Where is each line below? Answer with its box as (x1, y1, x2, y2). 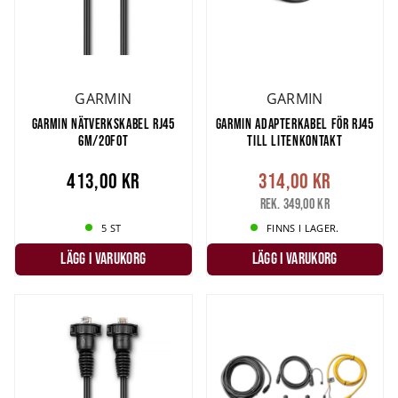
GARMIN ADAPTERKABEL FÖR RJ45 (215, 115, 374, 132)
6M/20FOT (78, 132, 129, 149)
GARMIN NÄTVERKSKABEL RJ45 (31, 115, 175, 132)
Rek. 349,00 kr (259, 195, 330, 211)
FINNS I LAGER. (267, 220, 339, 235)
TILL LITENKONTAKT (247, 132, 343, 149)
